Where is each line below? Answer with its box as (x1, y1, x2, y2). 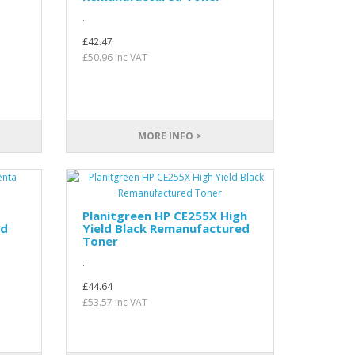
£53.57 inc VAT (82, 296, 148, 309)
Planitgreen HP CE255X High (82, 208, 248, 223)
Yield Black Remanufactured (82, 220, 250, 236)
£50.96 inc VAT (82, 51, 148, 64)
